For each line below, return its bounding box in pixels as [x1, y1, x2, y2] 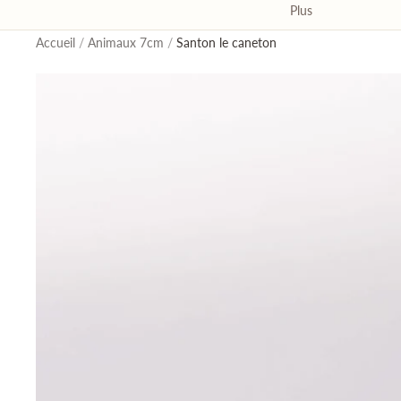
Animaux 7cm [88, 35, 164, 50]
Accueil [36, 35, 75, 50]
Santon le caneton [176, 35, 277, 50]
